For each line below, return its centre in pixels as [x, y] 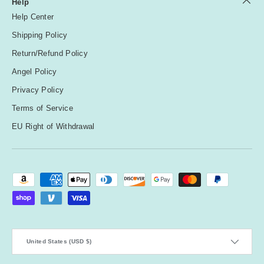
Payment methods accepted [62, 178]
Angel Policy [34, 72]
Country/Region [38, 234]
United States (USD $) [59, 242]
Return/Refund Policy [50, 54]
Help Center [33, 17]
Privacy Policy [38, 90]
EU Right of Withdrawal [53, 127]
